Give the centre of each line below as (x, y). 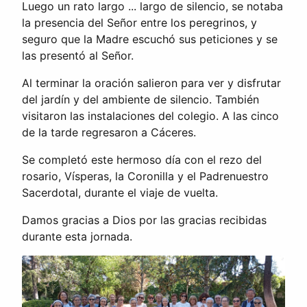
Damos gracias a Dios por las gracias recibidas (144, 220)
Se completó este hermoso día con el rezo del (142, 159)
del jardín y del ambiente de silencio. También (140, 99)
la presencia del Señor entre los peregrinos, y (139, 22)
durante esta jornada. (77, 236)
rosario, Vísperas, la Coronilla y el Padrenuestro (145, 176)
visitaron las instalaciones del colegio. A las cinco (150, 115)
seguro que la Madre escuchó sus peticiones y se (150, 39)
